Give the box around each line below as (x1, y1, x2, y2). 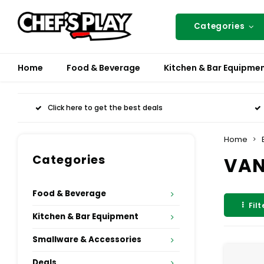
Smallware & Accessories (32, 234, 141, 245)
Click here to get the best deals (48, 103, 163, 113)
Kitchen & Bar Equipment (32, 211, 138, 222)
